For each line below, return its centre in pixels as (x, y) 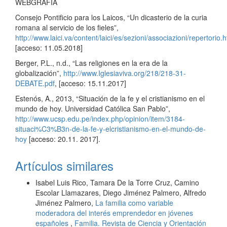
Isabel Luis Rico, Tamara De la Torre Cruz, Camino (117, 183)
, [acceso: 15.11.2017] (90, 83)
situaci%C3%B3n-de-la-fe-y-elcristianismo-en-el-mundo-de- (110, 129)
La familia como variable (134, 203)
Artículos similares (64, 166)
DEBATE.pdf (35, 83)
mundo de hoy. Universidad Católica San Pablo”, (93, 109)
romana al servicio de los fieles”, (67, 28)
